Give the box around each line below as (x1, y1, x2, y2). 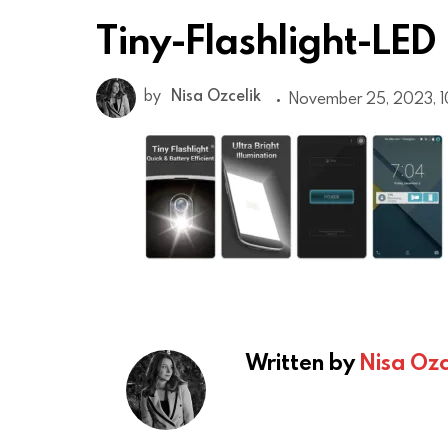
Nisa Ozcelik (171, 85, 261, 106)
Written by (246, 347, 360, 377)
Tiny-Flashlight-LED (96, 14, 436, 65)
